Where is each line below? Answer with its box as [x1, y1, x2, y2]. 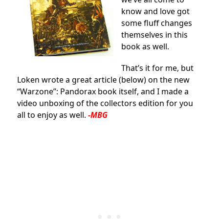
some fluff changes [121, 17, 192, 28]
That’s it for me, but [121, 62, 194, 73]
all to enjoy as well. [17, 109, 88, 120]
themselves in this [121, 29, 188, 40]
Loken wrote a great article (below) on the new [17, 74, 190, 85]
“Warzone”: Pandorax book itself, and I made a [17, 86, 189, 97]
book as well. [121, 41, 169, 52]
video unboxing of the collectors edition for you [17, 97, 193, 109]
